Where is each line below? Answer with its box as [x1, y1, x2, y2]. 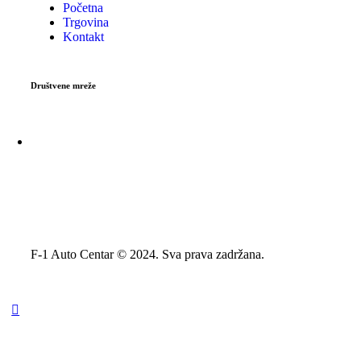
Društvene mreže [31, 81, 96, 91]
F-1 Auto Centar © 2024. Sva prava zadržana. [31, 247, 264, 262]
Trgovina [63, 15, 109, 30]
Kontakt [63, 30, 104, 44]
